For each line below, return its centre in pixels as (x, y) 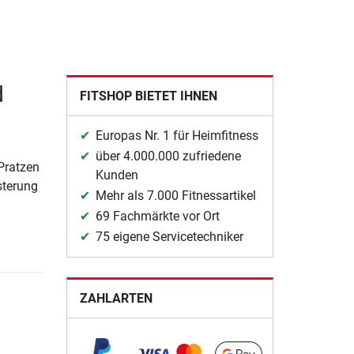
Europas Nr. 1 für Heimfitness (177, 136)
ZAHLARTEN (116, 299)
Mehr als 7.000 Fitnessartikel (175, 196)
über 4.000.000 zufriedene (168, 156)
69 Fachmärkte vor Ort (157, 217)
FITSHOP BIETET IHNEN (148, 96)
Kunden (117, 175)
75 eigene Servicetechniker (169, 237)
